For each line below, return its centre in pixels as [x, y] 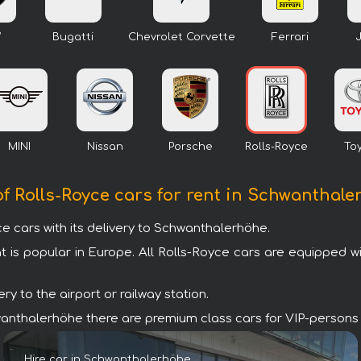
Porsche [190, 146]
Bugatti [73, 37]
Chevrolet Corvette [181, 37]
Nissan [105, 146]
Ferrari [290, 37]
